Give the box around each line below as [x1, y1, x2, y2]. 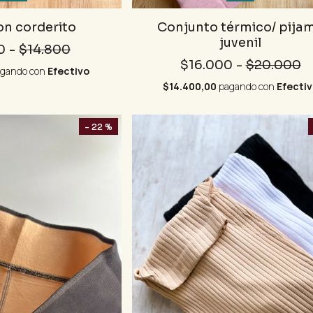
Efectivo [47, 64, 89, 78]
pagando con [216, 80, 277, 94]
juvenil [219, 35, 261, 51]
